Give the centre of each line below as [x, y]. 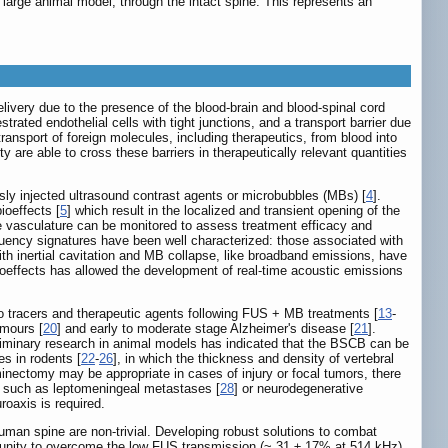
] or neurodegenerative [298, 389]
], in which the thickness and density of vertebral [253, 359]
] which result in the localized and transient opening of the [233, 211]
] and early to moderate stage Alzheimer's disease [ [205, 329]
